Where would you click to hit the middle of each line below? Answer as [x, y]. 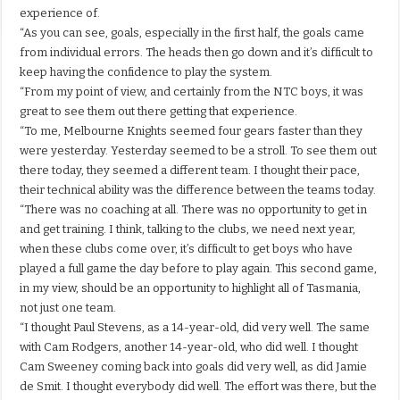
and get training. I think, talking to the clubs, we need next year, [188, 229]
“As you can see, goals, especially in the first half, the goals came [192, 33]
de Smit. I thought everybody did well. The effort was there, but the [199, 387]
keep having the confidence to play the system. [146, 72]
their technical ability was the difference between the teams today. [198, 190]
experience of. [60, 13]
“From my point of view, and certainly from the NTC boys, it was [192, 92]
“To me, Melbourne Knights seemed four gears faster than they [192, 131]
